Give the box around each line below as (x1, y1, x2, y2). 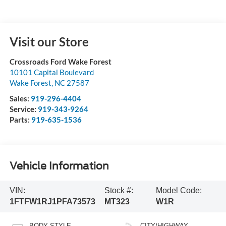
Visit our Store (9, 34, 89, 49)
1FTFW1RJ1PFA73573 (9, 197, 95, 206)
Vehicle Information (9, 159, 109, 172)
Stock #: (104, 186, 133, 195)
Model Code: (156, 186, 202, 195)
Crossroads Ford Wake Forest (9, 56, 111, 66)
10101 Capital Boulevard (9, 67, 94, 77)
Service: (9, 104, 38, 114)
